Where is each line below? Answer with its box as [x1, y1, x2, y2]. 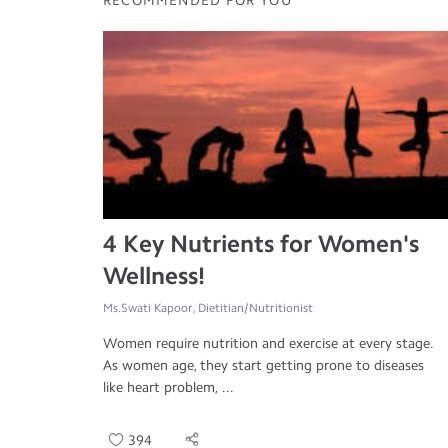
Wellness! [103, 261, 205, 291]
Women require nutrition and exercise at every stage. [103, 335, 433, 353]
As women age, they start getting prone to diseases [103, 357, 424, 375]
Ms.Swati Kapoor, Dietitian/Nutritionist [103, 301, 313, 316]
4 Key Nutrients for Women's [103, 229, 419, 259]
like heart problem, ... [103, 379, 234, 397]
